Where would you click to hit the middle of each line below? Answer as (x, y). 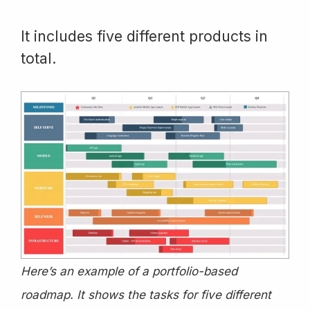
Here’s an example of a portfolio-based (129, 271)
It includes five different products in (144, 36)
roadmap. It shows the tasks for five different (146, 294)
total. (39, 58)
